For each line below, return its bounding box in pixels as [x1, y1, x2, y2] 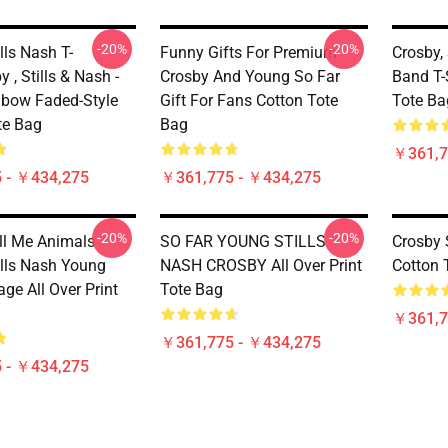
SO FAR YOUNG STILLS [160, 232, 326, 251]
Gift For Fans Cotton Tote [160, 91, 338, 110]
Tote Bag [160, 280, 223, 299]
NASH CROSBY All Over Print [160, 256, 362, 275]
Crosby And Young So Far [160, 67, 340, 86]
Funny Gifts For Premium [160, 43, 337, 62]
